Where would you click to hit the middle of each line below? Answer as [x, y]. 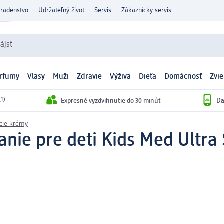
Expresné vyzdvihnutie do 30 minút [111, 101]
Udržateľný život [61, 10]
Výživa [120, 77]
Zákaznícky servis [146, 10]
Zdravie [89, 77]
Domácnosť [183, 77]
